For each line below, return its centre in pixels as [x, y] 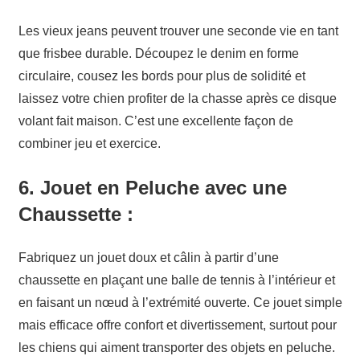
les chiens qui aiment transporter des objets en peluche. [176, 348]
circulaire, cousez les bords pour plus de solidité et [162, 76]
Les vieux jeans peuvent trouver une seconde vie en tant [178, 31]
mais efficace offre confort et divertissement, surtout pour [177, 325]
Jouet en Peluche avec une [163, 188]
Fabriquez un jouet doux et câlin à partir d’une [148, 258]
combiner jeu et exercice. [89, 144]
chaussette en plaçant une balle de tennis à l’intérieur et [176, 280]
